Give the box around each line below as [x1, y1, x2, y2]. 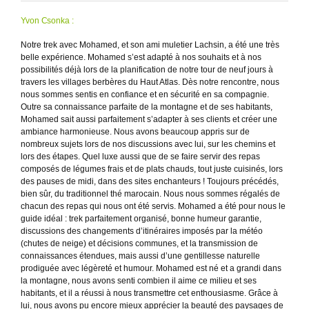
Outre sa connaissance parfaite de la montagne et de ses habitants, [21, 101, 272, 112]
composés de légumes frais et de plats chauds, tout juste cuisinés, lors [21, 163, 283, 174]
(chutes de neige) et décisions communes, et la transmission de [21, 238, 258, 248]
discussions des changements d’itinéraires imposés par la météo [21, 226, 263, 236]
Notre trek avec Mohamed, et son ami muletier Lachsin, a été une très [21, 39, 279, 50]
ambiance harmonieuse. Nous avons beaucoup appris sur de [21, 126, 250, 137]
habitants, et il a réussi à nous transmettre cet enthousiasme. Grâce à [21, 288, 278, 298]
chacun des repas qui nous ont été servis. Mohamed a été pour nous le [21, 201, 286, 211]
